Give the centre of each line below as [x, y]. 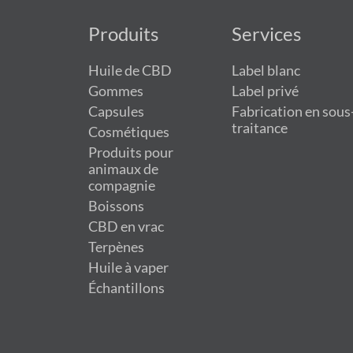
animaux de [123, 169]
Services [267, 33]
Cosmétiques [129, 132]
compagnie [122, 185]
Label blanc [266, 70]
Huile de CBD [130, 70]
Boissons [116, 206]
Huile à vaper [128, 267]
